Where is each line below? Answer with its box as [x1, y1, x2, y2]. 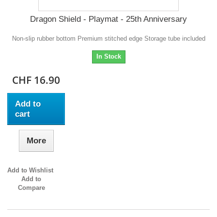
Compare [17, 184, 45, 192]
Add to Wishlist [7, 167, 53, 174]
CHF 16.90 [12, 73, 61, 87]
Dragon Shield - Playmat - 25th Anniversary [30, 15, 187, 24]
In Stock [96, 53, 121, 61]
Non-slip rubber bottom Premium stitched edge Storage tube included [12, 35, 205, 43]
